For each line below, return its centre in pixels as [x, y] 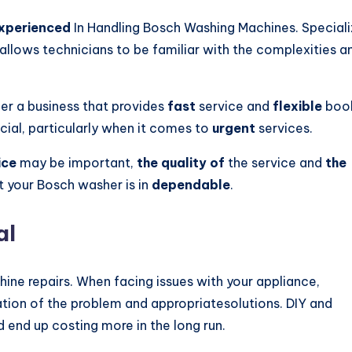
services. [284, 128]
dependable [191, 185]
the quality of [181, 163]
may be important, [77, 163]
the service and [275, 163]
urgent [234, 128]
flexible [297, 106]
